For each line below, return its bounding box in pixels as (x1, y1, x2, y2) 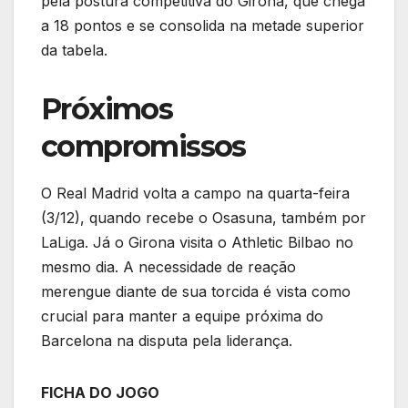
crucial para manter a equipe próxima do (41, 306, 323, 325)
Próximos (41, 90, 173, 127)
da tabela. (41, 40, 107, 59)
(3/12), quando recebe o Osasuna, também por (41, 208, 366, 227)
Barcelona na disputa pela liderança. (41, 331, 292, 350)
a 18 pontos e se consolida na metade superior (41, 15, 364, 35)
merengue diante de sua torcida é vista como (41, 281, 351, 301)
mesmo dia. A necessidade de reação (41, 257, 296, 276)
